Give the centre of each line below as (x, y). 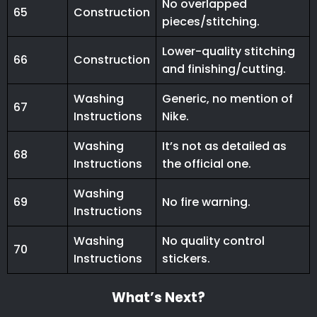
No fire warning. (206, 202)
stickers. (186, 259)
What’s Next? (158, 298)
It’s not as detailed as (224, 146)
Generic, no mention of (227, 99)
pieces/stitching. (211, 22)
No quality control (213, 241)
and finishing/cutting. (224, 69)
